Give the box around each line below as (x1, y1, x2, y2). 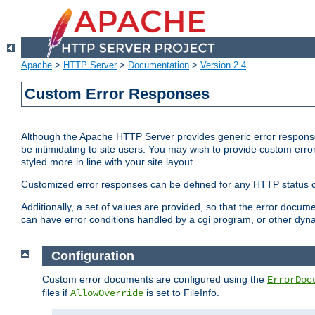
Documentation (128, 60, 189, 71)
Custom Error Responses (25, 85, 210, 103)
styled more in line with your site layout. (21, 156, 195, 168)
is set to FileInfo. (143, 286, 219, 298)
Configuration (51, 249, 134, 264)
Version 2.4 (200, 60, 246, 71)
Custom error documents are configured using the (42, 273, 267, 285)
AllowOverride (70, 287, 143, 299)
